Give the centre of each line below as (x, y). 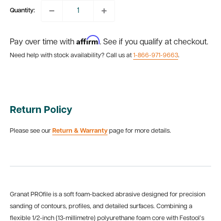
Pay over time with (43, 42)
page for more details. (139, 131)
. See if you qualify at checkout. (154, 42)
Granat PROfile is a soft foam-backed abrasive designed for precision (108, 194)
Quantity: (22, 11)
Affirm (88, 40)
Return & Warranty (80, 131)
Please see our (31, 131)
